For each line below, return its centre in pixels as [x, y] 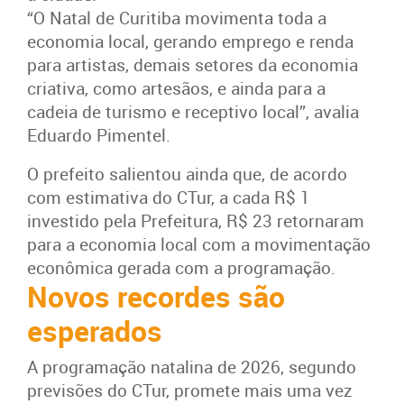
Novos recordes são [156, 296]
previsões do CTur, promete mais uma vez [190, 390]
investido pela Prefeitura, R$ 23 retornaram [196, 220]
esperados [95, 330]
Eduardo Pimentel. [99, 135]
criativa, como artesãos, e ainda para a [176, 88]
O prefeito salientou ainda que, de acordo [187, 174]
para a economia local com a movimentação [199, 244]
